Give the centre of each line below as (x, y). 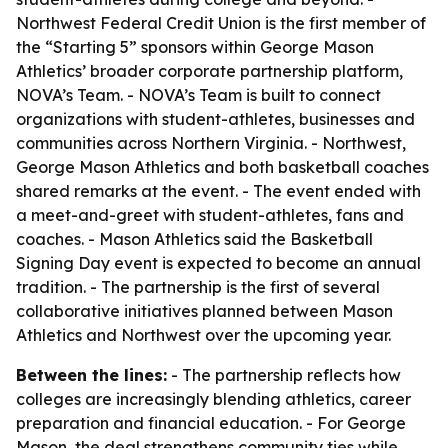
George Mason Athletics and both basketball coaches (222, 167)
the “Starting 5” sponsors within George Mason (195, 47)
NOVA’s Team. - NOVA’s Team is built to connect (198, 95)
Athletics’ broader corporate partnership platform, (209, 71)
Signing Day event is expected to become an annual (218, 263)
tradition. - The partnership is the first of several (198, 287)
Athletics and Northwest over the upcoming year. (203, 335)
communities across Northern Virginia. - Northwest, (211, 143)
